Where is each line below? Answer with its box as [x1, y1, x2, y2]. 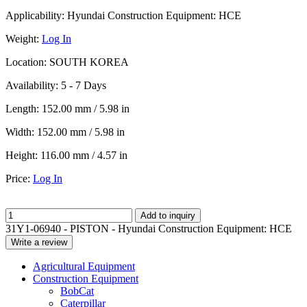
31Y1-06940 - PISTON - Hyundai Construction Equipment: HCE [5, 222, 292, 234]
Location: [5, 56, 47, 68]
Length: [5, 102, 39, 114]
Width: [5, 125, 34, 138]
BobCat [60, 284, 94, 297]
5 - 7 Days [58, 79, 106, 91]
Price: [5, 172, 30, 184]
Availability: [5, 79, 58, 91]
